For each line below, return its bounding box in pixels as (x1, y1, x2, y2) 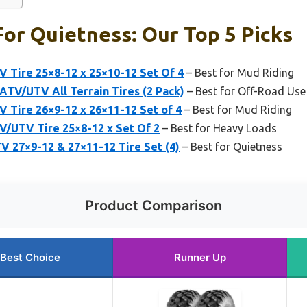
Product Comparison (85, 197, 222, 214)
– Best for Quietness (180, 140, 282, 153)
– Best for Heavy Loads (160, 121, 277, 134)
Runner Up (173, 250, 226, 264)
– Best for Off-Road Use (184, 84, 306, 97)
